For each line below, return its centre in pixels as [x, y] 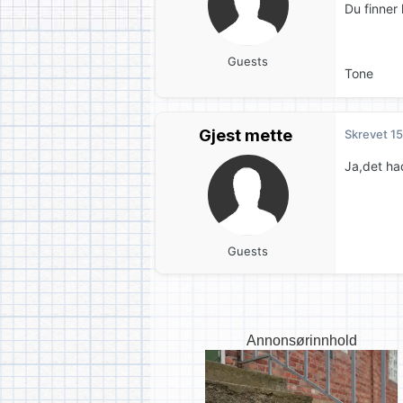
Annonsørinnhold [301, 340]
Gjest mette [245, 136]
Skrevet [367, 134]
